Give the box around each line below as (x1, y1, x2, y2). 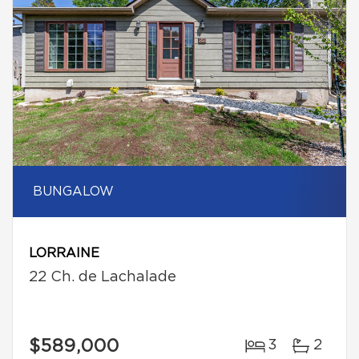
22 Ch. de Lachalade (29, 270, 176, 284)
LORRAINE (29, 247, 99, 260)
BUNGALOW (33, 185, 114, 198)
